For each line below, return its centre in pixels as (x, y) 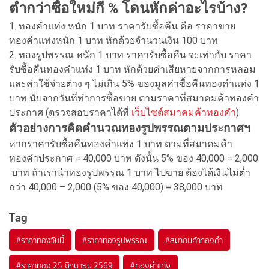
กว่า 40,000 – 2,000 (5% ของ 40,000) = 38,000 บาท (116, 187)
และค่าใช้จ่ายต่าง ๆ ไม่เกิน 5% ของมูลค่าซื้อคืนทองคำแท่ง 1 (134, 83)
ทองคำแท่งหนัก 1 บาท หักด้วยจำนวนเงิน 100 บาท (113, 40)
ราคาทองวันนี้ (42, 240)
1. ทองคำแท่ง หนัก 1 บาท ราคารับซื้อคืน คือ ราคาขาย (122, 26)
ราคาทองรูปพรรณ (117, 240)
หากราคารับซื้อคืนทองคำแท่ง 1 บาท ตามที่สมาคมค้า (121, 144)
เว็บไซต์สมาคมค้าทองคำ (184, 112)
